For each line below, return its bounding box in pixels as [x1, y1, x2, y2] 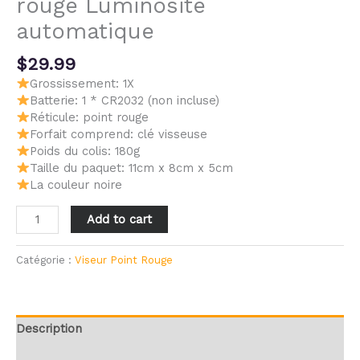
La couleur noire [29, 177, 122, 192]
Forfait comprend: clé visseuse [29, 126, 207, 141]
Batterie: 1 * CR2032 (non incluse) [29, 92, 219, 108]
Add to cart [86, 211, 152, 227]
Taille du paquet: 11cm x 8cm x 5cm [29, 160, 233, 175]
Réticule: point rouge [29, 109, 149, 125]
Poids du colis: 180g [29, 143, 140, 158]
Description [16, 321, 82, 337]
